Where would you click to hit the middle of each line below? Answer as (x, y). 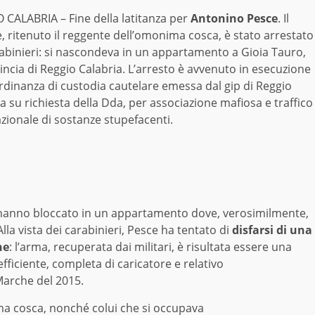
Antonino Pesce (233, 19)
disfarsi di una (272, 230)
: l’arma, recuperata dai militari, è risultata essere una (150, 247)
